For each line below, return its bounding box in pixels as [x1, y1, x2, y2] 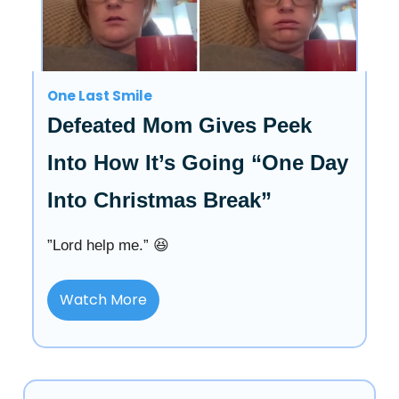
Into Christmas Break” [47, 187, 272, 212]
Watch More [60, 289, 147, 310]
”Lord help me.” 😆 [47, 236, 169, 254]
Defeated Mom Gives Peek [47, 112, 312, 137]
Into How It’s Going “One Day [47, 150, 348, 175]
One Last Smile [47, 85, 152, 105]
